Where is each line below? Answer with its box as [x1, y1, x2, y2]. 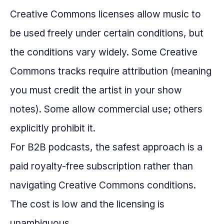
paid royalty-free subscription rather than [10, 160, 193, 172]
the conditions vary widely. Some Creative [10, 46, 197, 58]
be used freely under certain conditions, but [10, 27, 203, 39]
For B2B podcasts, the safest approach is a [10, 141, 202, 153]
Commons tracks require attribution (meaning [10, 65, 211, 77]
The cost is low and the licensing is [10, 198, 164, 210]
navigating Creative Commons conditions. [10, 179, 196, 191]
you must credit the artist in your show [10, 84, 182, 96]
